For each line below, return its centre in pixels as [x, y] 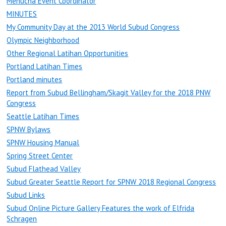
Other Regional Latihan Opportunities [68, 53]
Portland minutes [35, 79]
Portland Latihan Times [45, 66]
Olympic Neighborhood [43, 40]
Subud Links [26, 195]
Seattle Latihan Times [43, 116]
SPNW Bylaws [29, 129]
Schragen [22, 218]
